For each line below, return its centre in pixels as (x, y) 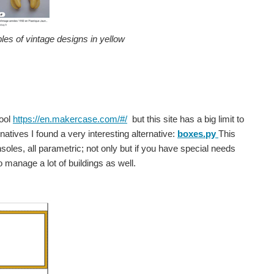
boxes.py (197, 133)
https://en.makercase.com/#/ (70, 119)
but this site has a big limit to (186, 119)
